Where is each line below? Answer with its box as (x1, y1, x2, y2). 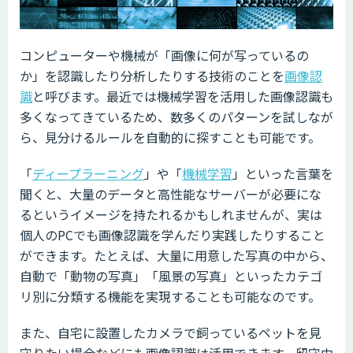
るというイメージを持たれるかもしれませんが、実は (20, 205, 322, 225)
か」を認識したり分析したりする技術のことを (20, 66, 284, 86)
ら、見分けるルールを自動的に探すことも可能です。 (20, 128, 321, 147)
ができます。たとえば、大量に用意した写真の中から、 (20, 246, 333, 266)
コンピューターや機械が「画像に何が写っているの (20, 46, 309, 65)
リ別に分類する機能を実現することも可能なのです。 (20, 287, 321, 307)
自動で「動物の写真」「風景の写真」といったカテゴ (20, 266, 322, 286)
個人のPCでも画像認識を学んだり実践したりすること (20, 225, 325, 245)
